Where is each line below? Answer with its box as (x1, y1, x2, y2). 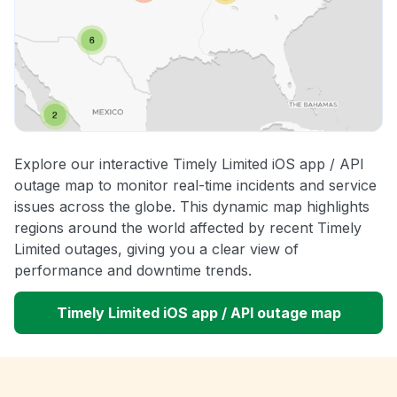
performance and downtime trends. (14, 261, 252, 280)
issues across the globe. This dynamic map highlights (14, 198, 370, 216)
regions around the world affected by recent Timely (14, 219, 362, 237)
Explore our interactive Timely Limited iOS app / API (14, 155, 364, 174)
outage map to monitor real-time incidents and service (14, 176, 377, 195)
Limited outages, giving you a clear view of (14, 240, 299, 259)
